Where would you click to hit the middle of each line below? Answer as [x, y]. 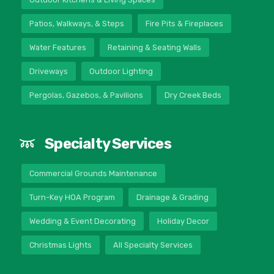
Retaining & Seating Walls [154, 48]
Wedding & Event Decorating [82, 221]
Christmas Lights [60, 245]
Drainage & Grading [172, 197]
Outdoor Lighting [121, 72]
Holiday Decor [183, 221]
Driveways [48, 72]
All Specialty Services [153, 245]
